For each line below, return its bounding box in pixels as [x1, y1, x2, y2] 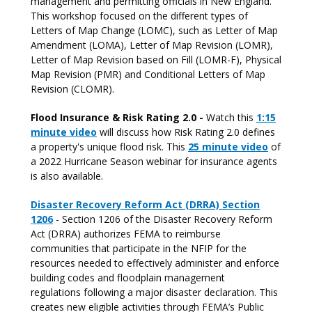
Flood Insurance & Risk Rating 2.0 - [31, 111, 206, 124]
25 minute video [188, 140, 268, 153]
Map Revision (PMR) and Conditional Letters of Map [31, 68, 265, 81]
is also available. [31, 169, 103, 182]
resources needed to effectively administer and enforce [31, 256, 279, 270]
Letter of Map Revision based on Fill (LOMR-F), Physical [31, 53, 281, 66]
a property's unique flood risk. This [31, 140, 188, 153]
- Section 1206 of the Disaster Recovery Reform [53, 212, 272, 226]
